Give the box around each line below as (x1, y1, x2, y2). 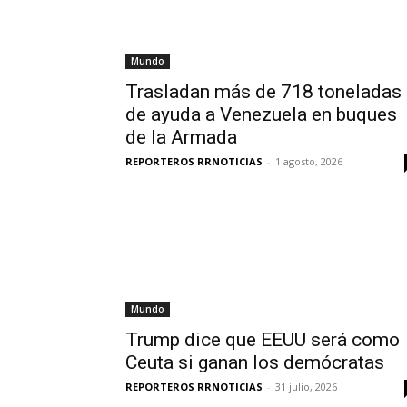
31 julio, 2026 (275, 380, 337, 393)
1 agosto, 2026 (275, 154, 342, 168)
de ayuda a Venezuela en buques (125, 104, 397, 125)
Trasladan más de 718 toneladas (125, 81, 402, 103)
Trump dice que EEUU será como (125, 329, 400, 351)
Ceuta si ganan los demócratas (125, 352, 384, 373)
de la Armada (125, 126, 237, 148)
